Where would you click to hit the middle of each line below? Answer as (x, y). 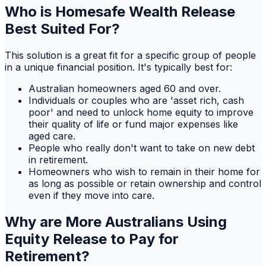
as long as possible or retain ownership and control (145, 183)
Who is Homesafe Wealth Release (120, 11)
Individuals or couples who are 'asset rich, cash (136, 100)
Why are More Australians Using (116, 221)
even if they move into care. (91, 195)
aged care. (52, 136)
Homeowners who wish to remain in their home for (144, 171)
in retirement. (58, 159)
